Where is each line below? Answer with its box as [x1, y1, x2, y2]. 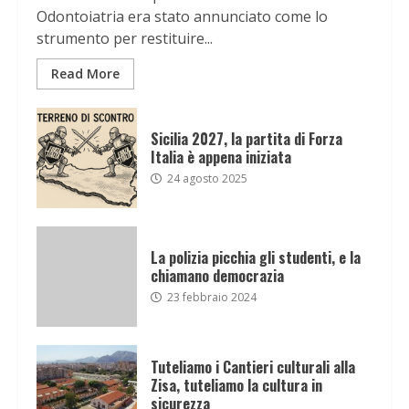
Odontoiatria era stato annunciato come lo [37, 6, 328, 27]
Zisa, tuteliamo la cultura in [151, 373, 322, 396]
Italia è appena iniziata [151, 145, 291, 168]
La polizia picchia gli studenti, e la [151, 246, 361, 268]
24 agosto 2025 [164, 170, 247, 186]
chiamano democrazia [151, 264, 284, 287]
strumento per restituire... [37, 28, 213, 49]
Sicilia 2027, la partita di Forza [151, 127, 342, 150]
